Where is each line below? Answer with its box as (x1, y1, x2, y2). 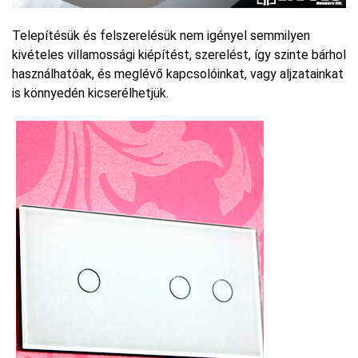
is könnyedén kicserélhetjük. (12, 86, 169, 101)
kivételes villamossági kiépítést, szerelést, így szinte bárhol (12, 47, 346, 63)
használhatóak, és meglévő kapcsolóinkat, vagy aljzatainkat (12, 66, 344, 82)
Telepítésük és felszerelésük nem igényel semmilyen (12, 28, 310, 44)
